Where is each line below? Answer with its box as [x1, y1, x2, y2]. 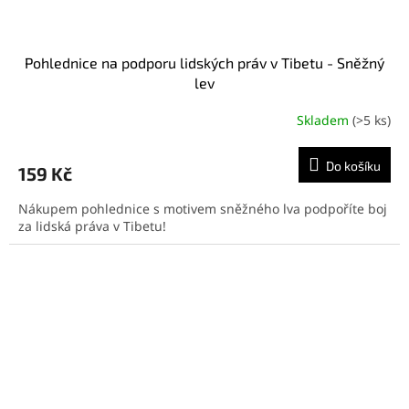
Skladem [297, 111, 352, 130]
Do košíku [326, 157, 381, 173]
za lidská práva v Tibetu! [18, 216, 166, 235]
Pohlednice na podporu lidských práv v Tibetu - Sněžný [25, 53, 384, 71]
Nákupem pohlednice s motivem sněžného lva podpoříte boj [18, 199, 387, 217]
